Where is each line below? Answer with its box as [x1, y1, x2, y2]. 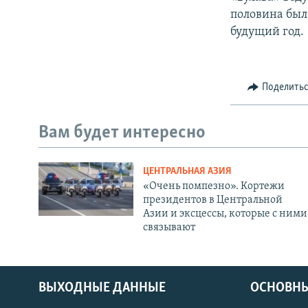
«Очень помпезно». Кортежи [142, 181, 285, 192]
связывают [142, 222, 195, 234]
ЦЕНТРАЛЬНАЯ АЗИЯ [142, 166, 232, 177]
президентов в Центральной [142, 195, 283, 206]
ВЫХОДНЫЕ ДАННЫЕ [38, 281, 166, 296]
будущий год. [230, 25, 305, 39]
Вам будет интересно [38, 123, 206, 142]
